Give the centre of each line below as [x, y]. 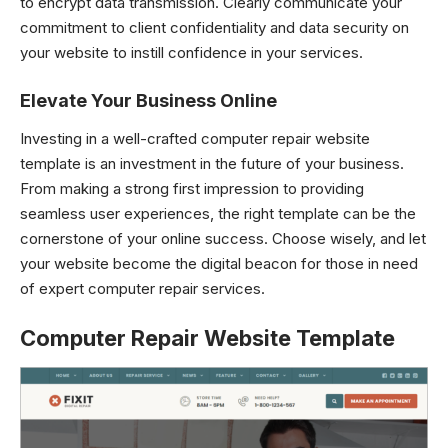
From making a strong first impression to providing [192, 188]
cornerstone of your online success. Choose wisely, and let [223, 238]
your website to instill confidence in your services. [191, 52]
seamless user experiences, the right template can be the [218, 213]
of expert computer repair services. [142, 288]
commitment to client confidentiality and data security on [214, 27]
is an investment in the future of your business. [242, 163]
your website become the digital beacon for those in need [219, 263]
